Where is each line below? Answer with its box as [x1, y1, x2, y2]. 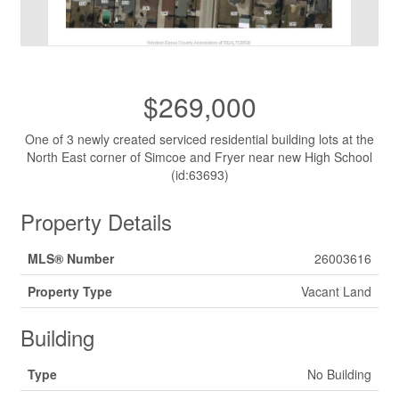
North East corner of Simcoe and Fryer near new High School [27, 148, 372, 166]
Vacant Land [301, 282, 371, 300]
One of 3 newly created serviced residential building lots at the [25, 130, 374, 148]
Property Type [28, 282, 112, 300]
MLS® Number [28, 249, 114, 267]
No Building [307, 365, 371, 383]
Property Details [20, 206, 172, 237]
